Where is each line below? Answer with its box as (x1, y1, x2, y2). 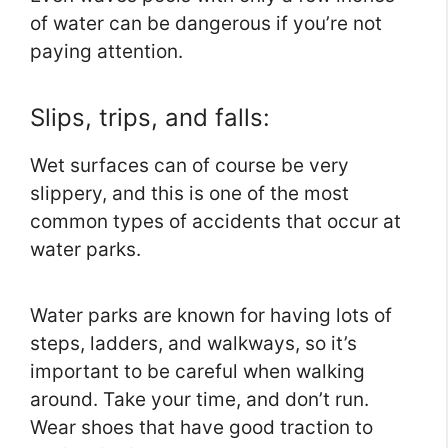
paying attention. (30, 40, 183, 64)
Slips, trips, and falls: (30, 103, 270, 133)
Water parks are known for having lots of (30, 304, 392, 328)
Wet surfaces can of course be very (30, 154, 349, 178)
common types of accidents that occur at (30, 210, 401, 234)
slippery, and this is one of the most (30, 182, 349, 206)
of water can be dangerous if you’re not (30, 12, 382, 36)
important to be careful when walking (30, 360, 365, 384)
